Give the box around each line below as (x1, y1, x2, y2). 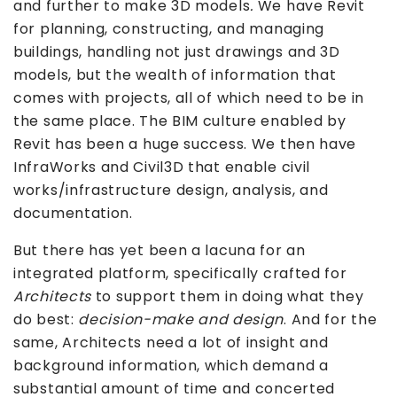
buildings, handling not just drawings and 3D (13, 42, 340, 63)
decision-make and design (78, 309, 284, 331)
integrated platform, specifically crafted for (13, 263, 347, 284)
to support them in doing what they (91, 286, 364, 307)
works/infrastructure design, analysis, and (13, 180, 329, 201)
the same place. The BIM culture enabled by (13, 111, 346, 132)
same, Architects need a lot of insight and (13, 332, 329, 354)
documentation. (13, 203, 133, 224)
